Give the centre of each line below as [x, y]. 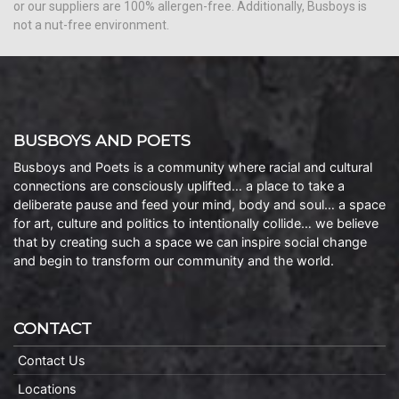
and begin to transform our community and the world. [174, 261]
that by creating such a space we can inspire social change [190, 242]
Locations [47, 389]
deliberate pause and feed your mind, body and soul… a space [199, 204]
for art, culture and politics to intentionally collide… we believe [196, 223]
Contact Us [52, 360]
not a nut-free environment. [91, 25]
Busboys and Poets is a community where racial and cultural [193, 167]
